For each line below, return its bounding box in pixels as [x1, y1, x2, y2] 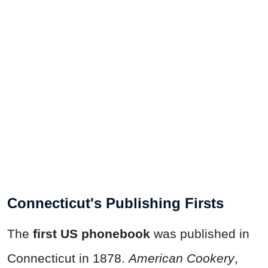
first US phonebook [33, 226, 150, 240]
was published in [150, 226, 249, 240]
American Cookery [129, 251, 234, 265]
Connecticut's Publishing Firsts [7, 194, 224, 211]
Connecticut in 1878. [7, 251, 129, 265]
